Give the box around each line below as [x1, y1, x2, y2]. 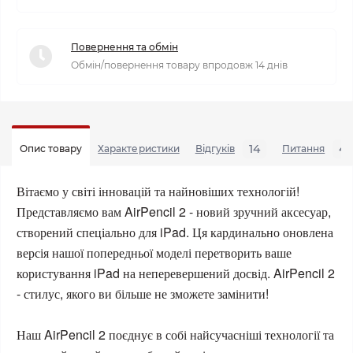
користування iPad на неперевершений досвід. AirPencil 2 [17, 264, 335, 282]
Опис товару [20, 143, 83, 154]
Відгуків [195, 143, 235, 154]
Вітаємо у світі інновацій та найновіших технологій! [17, 182, 299, 200]
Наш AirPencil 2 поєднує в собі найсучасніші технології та [17, 325, 334, 344]
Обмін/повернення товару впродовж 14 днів [71, 59, 288, 71]
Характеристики [98, 143, 180, 154]
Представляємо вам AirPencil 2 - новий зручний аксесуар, [17, 203, 331, 221]
